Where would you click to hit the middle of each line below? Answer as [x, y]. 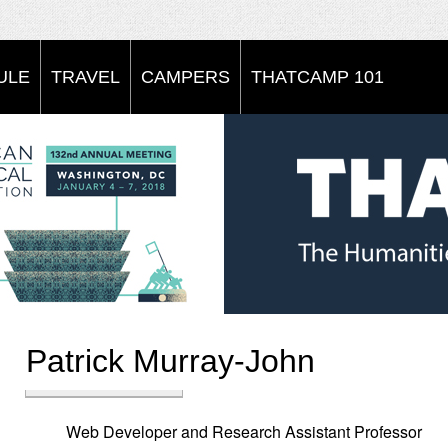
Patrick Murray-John [170, 361]
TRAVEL [85, 77]
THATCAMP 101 [317, 77]
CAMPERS [185, 77]
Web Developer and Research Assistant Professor [244, 431]
